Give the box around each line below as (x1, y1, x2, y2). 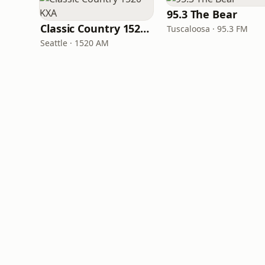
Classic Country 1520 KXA (140, 21, 150, 35)
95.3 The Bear (167, 7, 237, 21)
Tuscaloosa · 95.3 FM (167, 23, 248, 34)
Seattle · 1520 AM (40, 37, 109, 49)
